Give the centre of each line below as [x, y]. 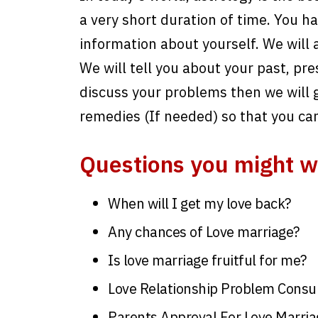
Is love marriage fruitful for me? [207, 261]
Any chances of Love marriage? [204, 232]
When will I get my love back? [199, 204]
